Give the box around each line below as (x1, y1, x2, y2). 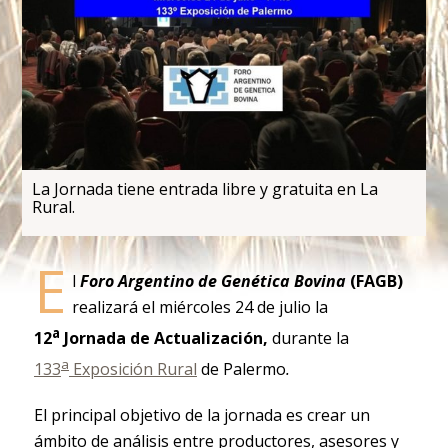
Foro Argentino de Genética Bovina (79, 269, 346, 292)
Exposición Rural (68, 358, 197, 381)
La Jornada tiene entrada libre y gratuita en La (31, 177, 378, 200)
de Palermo (196, 358, 286, 381)
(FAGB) (345, 269, 403, 292)
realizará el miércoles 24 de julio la (71, 295, 328, 318)
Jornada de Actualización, (59, 327, 268, 350)
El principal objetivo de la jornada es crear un (33, 404, 370, 427)
